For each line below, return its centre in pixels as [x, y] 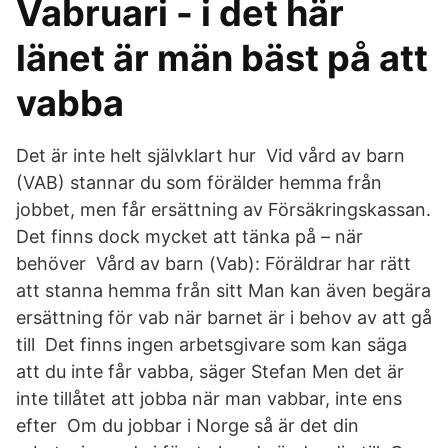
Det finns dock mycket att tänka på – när [189, 236]
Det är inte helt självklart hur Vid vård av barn [210, 155]
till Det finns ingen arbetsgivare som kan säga [211, 344]
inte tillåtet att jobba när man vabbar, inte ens [209, 398]
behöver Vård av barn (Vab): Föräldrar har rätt [213, 263]
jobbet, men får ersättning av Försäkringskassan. [223, 209]
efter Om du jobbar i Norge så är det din [187, 425]
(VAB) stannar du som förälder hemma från [199, 182]
